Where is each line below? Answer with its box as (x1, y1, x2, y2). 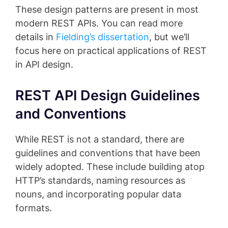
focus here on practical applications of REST (15, 45, 207, 56)
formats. (15, 203, 52, 214)
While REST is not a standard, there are (15, 134, 184, 145)
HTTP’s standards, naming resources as (15, 175, 185, 186)
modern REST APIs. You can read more (15, 18, 183, 29)
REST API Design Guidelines (15, 87, 200, 104)
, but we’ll (149, 32, 189, 43)
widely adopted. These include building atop (15, 161, 205, 173)
